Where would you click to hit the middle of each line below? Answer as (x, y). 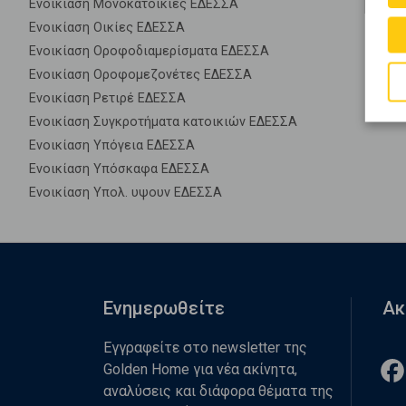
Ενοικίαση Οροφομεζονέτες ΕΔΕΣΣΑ (140, 75)
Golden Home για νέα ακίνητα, (200, 369)
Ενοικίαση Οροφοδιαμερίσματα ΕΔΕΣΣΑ (149, 51)
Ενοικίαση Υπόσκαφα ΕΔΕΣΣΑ (119, 169)
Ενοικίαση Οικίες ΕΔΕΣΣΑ (107, 28)
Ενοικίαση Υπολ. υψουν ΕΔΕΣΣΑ (126, 193)
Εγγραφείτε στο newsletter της (205, 348)
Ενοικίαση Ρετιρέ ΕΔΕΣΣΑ (107, 98)
